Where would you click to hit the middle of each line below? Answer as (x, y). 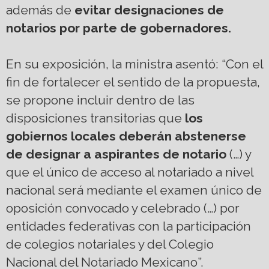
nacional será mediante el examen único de (134, 190)
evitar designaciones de (148, 10)
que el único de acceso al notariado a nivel (130, 172)
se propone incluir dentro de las (100, 100)
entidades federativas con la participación (128, 226)
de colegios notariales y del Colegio (110, 244)
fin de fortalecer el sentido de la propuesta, (133, 82)
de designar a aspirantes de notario (116, 154)
